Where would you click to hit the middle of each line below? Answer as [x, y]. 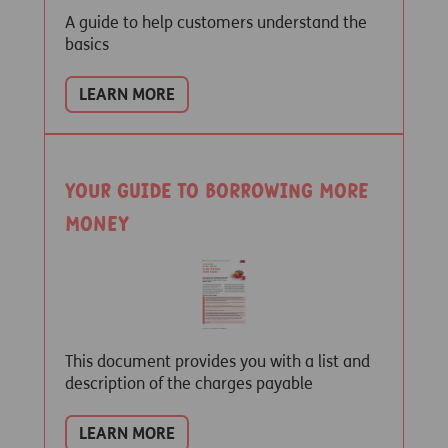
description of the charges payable [189, 383]
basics [87, 44]
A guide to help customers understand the [216, 22]
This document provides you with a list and [217, 361]
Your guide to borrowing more [216, 191]
